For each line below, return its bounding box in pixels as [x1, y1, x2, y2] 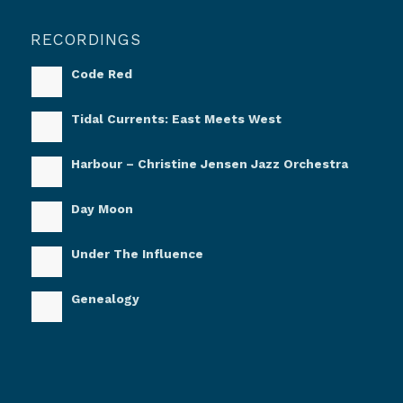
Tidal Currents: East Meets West [70, 111, 282, 126]
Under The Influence [70, 246, 203, 261]
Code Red [70, 66, 132, 81]
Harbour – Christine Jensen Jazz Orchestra [70, 156, 348, 171]
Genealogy [70, 291, 139, 306]
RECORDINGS [30, 30, 141, 49]
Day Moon [70, 201, 133, 216]
